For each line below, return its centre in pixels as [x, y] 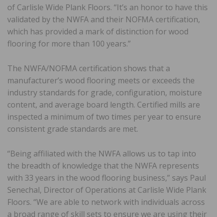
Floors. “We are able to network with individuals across [106, 202]
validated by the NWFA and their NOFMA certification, [104, 19]
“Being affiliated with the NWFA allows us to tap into [102, 153]
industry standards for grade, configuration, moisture [105, 92]
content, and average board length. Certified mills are [104, 104]
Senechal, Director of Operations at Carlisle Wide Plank [107, 190]
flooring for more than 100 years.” [69, 43]
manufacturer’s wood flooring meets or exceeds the [101, 80]
